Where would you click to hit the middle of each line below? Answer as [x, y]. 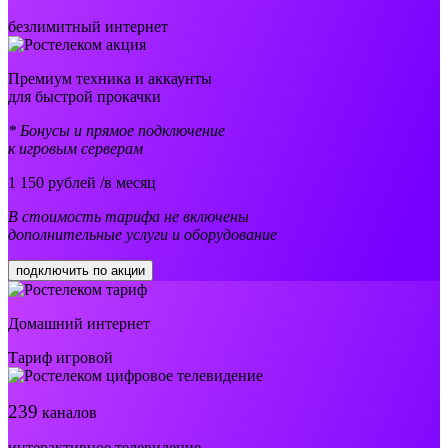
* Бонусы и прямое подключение [116, 131]
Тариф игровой [60, 358]
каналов [67, 413]
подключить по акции [80, 271]
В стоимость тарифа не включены [128, 217]
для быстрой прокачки [84, 97]
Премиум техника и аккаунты [110, 79]
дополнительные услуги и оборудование [142, 235]
